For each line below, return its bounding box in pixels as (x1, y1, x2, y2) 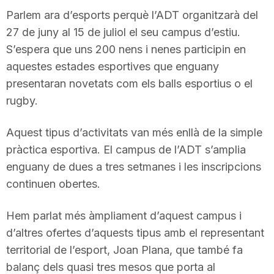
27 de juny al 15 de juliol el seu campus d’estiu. (6, 26, 240, 39)
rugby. (6, 94, 38, 107)
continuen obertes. (6, 177, 100, 190)
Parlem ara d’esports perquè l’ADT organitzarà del (6, 9, 258, 21)
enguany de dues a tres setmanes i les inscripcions (6, 160, 261, 173)
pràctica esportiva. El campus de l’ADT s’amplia (6, 143, 246, 156)
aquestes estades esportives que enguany (6, 60, 219, 73)
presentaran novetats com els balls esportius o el (6, 77, 253, 90)
